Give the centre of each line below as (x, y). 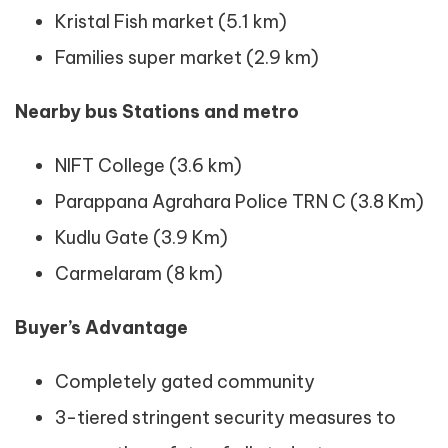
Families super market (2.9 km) (187, 57)
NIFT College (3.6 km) (148, 165)
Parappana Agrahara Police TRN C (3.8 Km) (239, 201)
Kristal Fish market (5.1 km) (171, 21)
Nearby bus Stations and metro (157, 111)
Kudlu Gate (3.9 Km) (141, 237)
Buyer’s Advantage (101, 327)
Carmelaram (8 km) (139, 273)
